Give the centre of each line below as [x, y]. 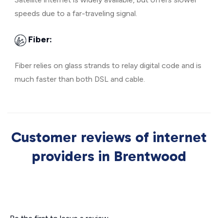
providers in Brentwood [109, 156]
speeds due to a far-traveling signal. [76, 13]
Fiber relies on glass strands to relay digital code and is [108, 65]
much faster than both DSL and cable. [80, 79]
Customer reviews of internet [109, 137]
